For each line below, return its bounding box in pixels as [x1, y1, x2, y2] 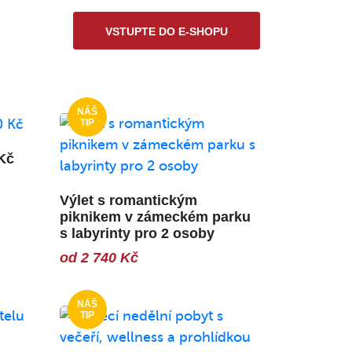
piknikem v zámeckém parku [60, 208, 251, 225]
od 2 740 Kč [60, 249, 138, 266]
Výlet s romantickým [60, 192, 197, 208]
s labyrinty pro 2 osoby [60, 225, 214, 241]
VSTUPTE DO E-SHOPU [105, 24, 229, 38]
